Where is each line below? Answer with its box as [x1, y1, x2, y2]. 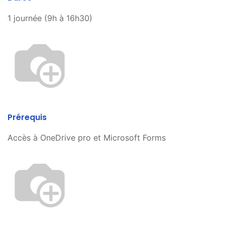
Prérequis [8, 111, 47, 124]
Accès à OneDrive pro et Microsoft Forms [8, 133, 166, 143]
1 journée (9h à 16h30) [8, 13, 92, 24]
